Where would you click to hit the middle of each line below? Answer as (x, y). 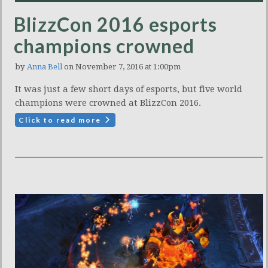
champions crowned (104, 46)
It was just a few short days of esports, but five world (129, 89)
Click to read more (61, 120)
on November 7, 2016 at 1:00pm (121, 67)
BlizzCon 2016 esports (115, 25)
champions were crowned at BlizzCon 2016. (108, 103)
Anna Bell (45, 67)
